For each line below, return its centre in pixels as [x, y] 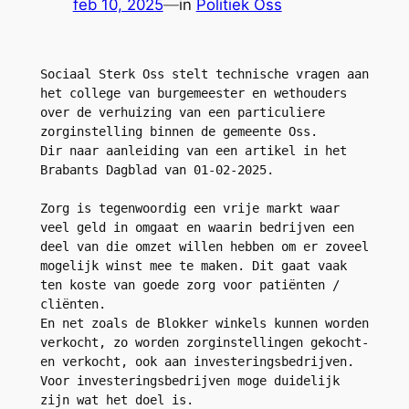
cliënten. [73, 304]
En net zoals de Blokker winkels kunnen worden [204, 323]
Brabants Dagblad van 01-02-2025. [157, 169]
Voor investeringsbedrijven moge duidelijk [189, 380]
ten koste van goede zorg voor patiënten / [189, 284]
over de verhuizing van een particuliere [182, 112]
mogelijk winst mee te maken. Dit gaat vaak [193, 265]
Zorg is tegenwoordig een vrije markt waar [189, 208]
